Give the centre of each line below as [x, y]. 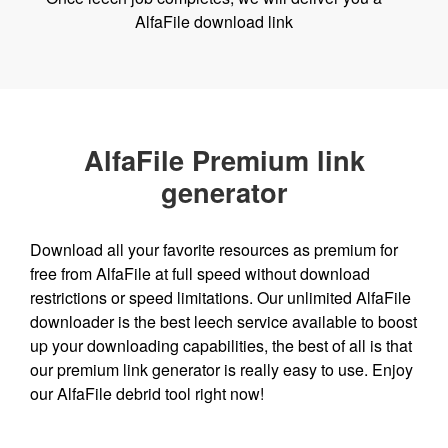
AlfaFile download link [214, 21]
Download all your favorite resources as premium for [214, 249]
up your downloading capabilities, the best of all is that [221, 345]
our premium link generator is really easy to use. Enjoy [221, 369]
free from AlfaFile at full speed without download [200, 273]
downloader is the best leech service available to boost [223, 321]
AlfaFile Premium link [224, 159]
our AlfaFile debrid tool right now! [147, 393]
